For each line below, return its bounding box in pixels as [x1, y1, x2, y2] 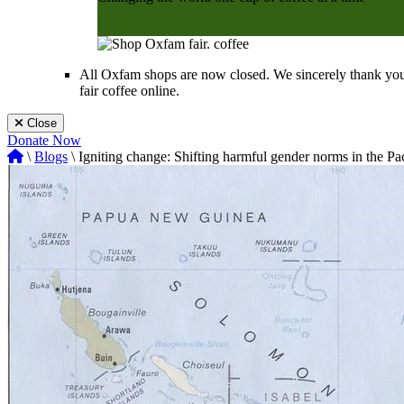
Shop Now [97, 20, 160, 35]
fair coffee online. [79, 83, 179, 98]
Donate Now [7, 133, 81, 148]
